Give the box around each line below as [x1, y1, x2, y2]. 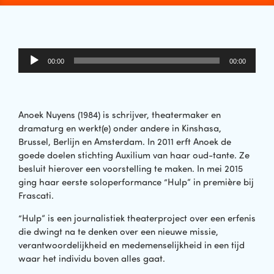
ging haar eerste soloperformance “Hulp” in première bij [18, 176, 254, 188]
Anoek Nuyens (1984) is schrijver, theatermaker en [18, 109, 221, 121]
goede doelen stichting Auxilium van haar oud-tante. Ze [18, 149, 250, 161]
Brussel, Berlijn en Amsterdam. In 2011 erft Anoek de [18, 136, 231, 148]
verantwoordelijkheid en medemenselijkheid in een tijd [18, 239, 245, 251]
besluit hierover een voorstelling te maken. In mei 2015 [18, 163, 243, 175]
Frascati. [18, 190, 54, 202]
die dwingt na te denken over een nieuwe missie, [18, 225, 218, 237]
